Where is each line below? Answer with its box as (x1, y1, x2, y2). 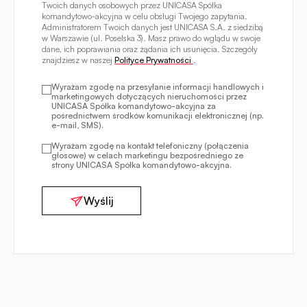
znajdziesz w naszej (42, 55, 114, 66)
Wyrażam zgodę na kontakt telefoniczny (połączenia (51, 140, 249, 151)
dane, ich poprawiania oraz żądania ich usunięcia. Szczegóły (42, 44, 258, 55)
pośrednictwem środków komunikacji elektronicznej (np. (51, 110, 264, 121)
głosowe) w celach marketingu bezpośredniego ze (51, 150, 243, 161)
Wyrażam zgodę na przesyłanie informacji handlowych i (51, 82, 264, 93)
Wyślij (84, 194, 113, 208)
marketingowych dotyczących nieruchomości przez (51, 91, 247, 102)
